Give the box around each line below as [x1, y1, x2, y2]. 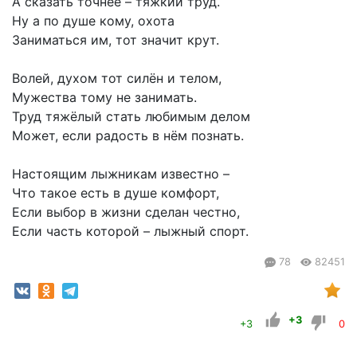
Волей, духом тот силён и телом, [12, 70, 222, 86]
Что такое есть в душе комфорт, [12, 185, 219, 201]
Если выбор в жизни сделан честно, [12, 204, 240, 220]
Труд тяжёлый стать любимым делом [12, 108, 250, 124]
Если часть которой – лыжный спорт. [12, 223, 249, 239]
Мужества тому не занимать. [12, 89, 197, 105]
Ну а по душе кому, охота [12, 13, 175, 29]
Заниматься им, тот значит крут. [12, 32, 219, 48]
